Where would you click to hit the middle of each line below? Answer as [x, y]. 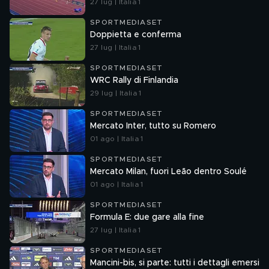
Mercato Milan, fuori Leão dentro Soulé [168, 172]
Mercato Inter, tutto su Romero [153, 126]
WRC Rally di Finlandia [134, 80]
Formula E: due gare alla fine [147, 217]
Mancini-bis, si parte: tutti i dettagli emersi [175, 263]
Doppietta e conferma [136, 35]
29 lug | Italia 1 [116, 93]
